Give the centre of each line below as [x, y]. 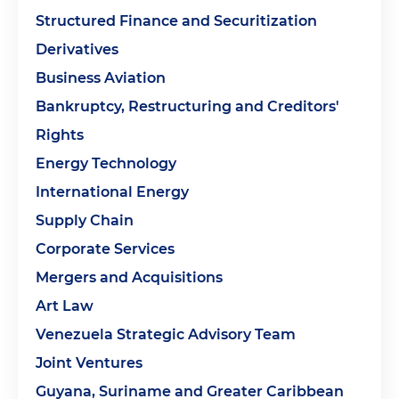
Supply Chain [85, 220]
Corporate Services [105, 249]
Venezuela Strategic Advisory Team [166, 334]
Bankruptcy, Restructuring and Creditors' [187, 106]
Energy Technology [106, 163]
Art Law [65, 306]
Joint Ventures [89, 363]
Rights [60, 135]
